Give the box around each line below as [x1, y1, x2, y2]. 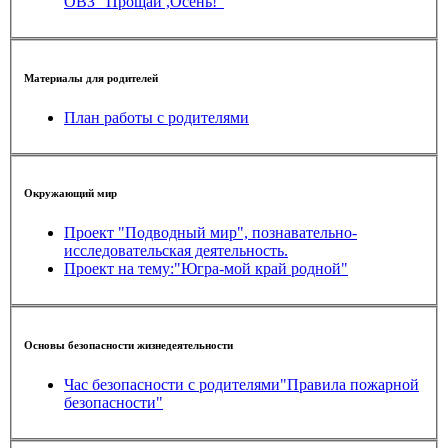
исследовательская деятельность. [64, 242, 288, 260]
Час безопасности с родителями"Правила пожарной [64, 375, 419, 393]
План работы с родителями [64, 108, 249, 126]
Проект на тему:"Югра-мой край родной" [64, 260, 348, 278]
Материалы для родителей [24, 71, 158, 84]
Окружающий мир [24, 187, 117, 200]
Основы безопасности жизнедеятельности [24, 338, 233, 351]
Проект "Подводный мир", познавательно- [64, 224, 357, 242]
